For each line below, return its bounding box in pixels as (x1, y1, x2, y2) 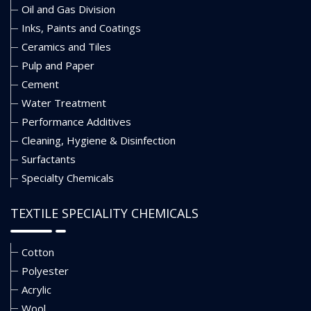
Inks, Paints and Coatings (22, 21, 141, 35)
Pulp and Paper (22, 58, 94, 73)
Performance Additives (22, 115, 131, 129)
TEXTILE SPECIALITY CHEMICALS (10, 205, 199, 222)
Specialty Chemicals (22, 171, 114, 185)
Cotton (22, 244, 54, 259)
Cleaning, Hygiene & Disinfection (22, 133, 176, 148)
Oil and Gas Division (22, 2, 115, 17)
